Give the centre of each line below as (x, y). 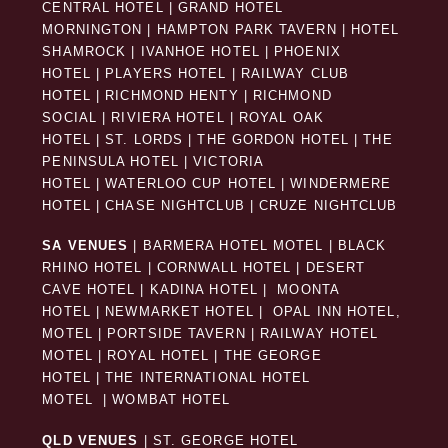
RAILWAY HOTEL (319, 334)
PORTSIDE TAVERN (174, 334)
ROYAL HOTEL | (163, 356)
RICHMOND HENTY (172, 95)
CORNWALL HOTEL (224, 268)
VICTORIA (228, 161)
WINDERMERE (341, 183)
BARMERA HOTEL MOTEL (233, 246)
